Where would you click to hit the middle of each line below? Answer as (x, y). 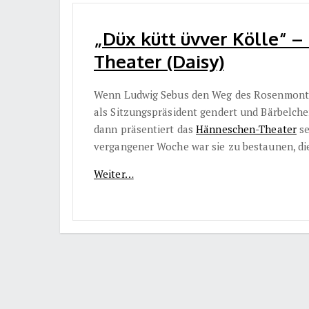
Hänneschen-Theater (246, 129)
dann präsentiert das (145, 129)
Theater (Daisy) (159, 61)
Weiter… (114, 174)
